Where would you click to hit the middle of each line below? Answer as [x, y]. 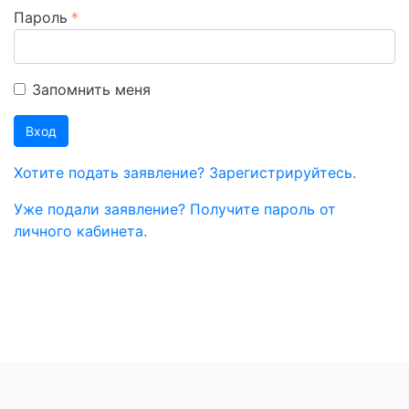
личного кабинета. [80, 231]
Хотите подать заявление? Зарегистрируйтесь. [185, 173]
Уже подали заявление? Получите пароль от [175, 209]
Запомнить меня [91, 89]
